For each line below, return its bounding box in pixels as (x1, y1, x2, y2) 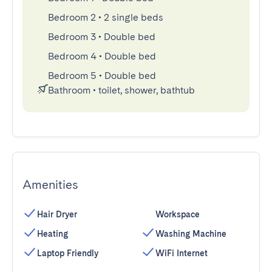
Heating (37, 229, 68, 239)
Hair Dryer (37, 209, 77, 219)
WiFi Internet (155, 248, 208, 258)
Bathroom (48, 84, 90, 96)
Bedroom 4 (48, 50, 97, 62)
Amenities (22, 177, 78, 192)
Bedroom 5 (48, 70, 97, 81)
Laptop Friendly (37, 248, 98, 258)
